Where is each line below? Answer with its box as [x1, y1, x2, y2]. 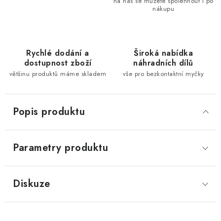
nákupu [152, 4, 174, 13]
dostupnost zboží [24, 57, 92, 69]
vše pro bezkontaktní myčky [122, 69, 204, 78]
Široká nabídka [134, 47, 193, 59]
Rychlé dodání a [26, 47, 89, 59]
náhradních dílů [133, 57, 193, 69]
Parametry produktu [13, 141, 108, 155]
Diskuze [13, 177, 50, 191]
